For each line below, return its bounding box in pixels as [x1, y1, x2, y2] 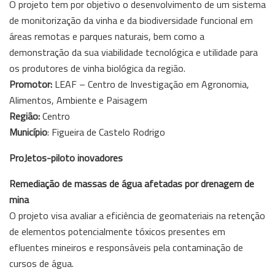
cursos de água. [9, 255, 74, 271]
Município [9, 124, 47, 139]
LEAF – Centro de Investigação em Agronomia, [55, 76, 249, 91]
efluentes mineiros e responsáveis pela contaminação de [9, 239, 243, 255]
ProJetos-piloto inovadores [9, 150, 123, 165]
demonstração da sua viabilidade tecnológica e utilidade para [9, 44, 258, 60]
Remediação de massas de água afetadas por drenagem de [9, 176, 254, 191]
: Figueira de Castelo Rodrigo [47, 124, 165, 139]
